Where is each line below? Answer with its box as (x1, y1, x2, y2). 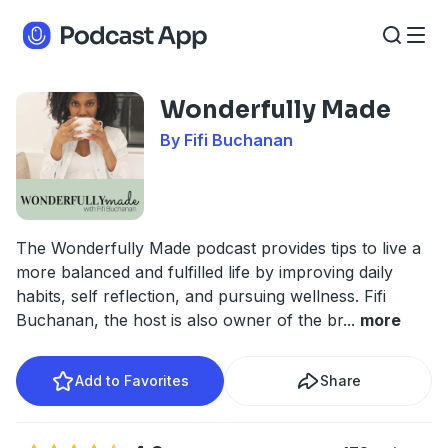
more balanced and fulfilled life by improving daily (16, 262, 393, 282)
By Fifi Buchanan (160, 130, 293, 150)
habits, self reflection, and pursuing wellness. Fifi (16, 286, 386, 306)
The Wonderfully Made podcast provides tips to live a (16, 238, 421, 258)
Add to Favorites (75, 372, 189, 389)
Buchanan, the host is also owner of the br (16, 310, 343, 330)
